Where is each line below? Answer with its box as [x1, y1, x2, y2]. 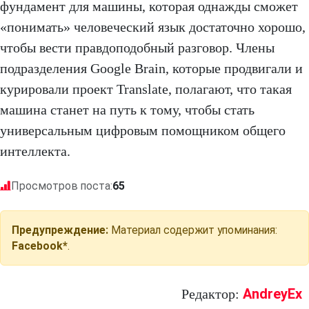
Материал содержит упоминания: [108, 223, 277, 237]
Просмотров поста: [11, 179, 112, 192]
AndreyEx [243, 285, 302, 302]
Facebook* [12, 239, 68, 252]
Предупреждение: [12, 223, 108, 237]
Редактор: [181, 286, 243, 301]
